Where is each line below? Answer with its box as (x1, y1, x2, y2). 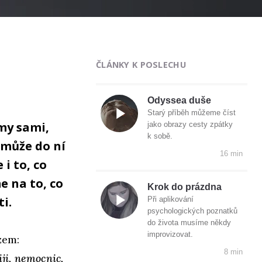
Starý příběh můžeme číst (147, 108, 236, 118)
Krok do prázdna (147, 182, 222, 192)
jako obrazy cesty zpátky (147, 120, 233, 129)
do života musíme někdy (147, 218, 231, 227)
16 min (220, 149, 243, 158)
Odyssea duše (147, 95, 211, 106)
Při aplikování (147, 195, 194, 204)
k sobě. (147, 132, 173, 141)
